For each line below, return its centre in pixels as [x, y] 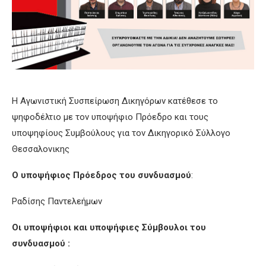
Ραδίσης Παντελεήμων [57, 201]
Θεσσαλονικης [41, 149]
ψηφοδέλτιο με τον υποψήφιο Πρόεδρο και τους [110, 117]
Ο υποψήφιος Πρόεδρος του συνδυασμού [102, 175]
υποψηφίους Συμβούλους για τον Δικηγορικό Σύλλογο [121, 133]
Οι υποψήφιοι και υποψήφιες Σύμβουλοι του [109, 227]
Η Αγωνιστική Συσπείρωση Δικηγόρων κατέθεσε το [115, 101]
